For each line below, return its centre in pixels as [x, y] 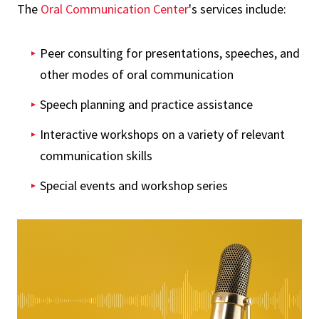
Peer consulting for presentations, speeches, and [170, 53]
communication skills [96, 156]
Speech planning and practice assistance [146, 105]
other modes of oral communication [137, 75]
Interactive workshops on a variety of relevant [162, 135]
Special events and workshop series [134, 186]
